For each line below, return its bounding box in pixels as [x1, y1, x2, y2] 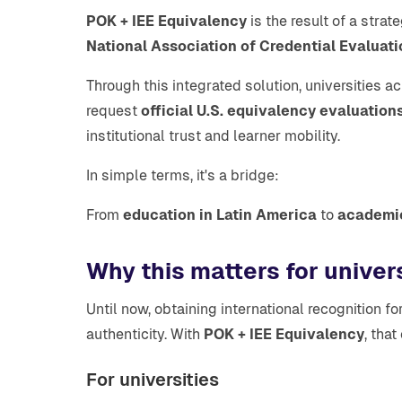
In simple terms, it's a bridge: [86, 167, 279, 184]
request [86, 102, 141, 119]
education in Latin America [123, 206, 317, 223]
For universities [86, 370, 219, 389]
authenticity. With [86, 326, 204, 343]
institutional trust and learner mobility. [86, 127, 340, 144]
